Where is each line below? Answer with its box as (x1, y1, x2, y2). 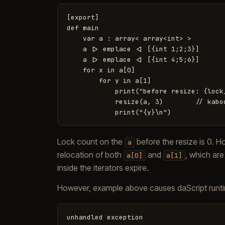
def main (67, 24, 99, 32)
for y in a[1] (67, 76, 151, 85)
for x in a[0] (67, 66, 135, 74)
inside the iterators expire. (57, 163, 149, 173)
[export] (67, 13, 99, 22)
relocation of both (57, 150, 124, 160)
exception (107, 213, 143, 221)
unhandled (67, 213, 103, 221)
